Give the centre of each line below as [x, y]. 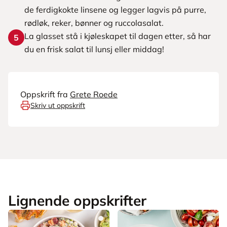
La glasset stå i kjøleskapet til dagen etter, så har [118, 36]
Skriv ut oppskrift [58, 105]
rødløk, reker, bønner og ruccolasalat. [94, 23]
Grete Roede [94, 94]
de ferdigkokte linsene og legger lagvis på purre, [115, 10]
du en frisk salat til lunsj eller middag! [94, 49]
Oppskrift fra [44, 94]
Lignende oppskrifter [77, 200]
